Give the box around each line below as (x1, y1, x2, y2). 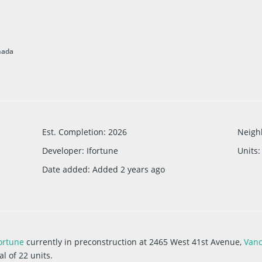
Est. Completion (42, 126, 104, 138)
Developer (42, 145, 82, 157)
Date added (42, 164, 88, 175)
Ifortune (86, 145, 118, 157)
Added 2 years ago (92, 164, 165, 175)
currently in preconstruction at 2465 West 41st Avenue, (26, 236, 244, 248)
